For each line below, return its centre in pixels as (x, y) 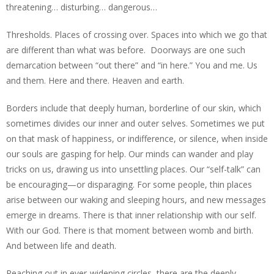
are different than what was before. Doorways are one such (126, 50)
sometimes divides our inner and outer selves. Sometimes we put (135, 123)
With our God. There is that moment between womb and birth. (130, 230)
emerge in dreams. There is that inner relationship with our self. (131, 215)
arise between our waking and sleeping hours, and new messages (136, 200)
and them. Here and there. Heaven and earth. (95, 80)
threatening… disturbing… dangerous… (82, 7)
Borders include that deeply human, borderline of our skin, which (134, 108)
